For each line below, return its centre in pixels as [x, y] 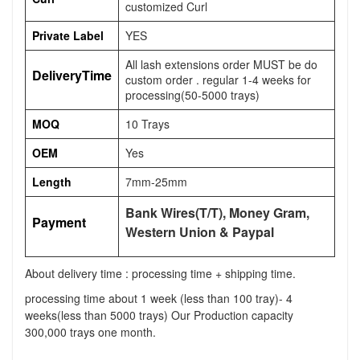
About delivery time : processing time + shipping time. [160, 274]
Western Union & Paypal [200, 232]
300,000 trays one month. [90, 332]
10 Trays [147, 124]
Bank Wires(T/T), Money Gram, [217, 213]
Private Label [68, 36]
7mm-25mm [156, 182]
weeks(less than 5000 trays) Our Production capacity [159, 315]
